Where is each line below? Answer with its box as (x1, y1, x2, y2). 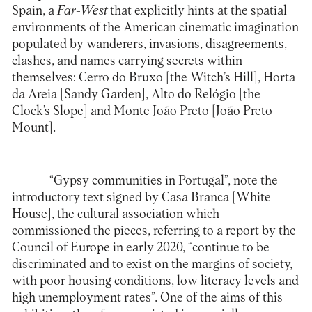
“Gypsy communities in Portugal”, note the (49, 173, 278, 187)
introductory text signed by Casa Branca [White (11, 190, 271, 204)
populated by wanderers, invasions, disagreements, (11, 37, 287, 51)
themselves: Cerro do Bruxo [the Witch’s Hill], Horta (11, 70, 295, 84)
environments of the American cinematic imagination (11, 20, 299, 34)
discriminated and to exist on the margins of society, (11, 257, 292, 271)
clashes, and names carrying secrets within (11, 54, 242, 68)
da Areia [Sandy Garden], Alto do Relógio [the (11, 87, 260, 101)
